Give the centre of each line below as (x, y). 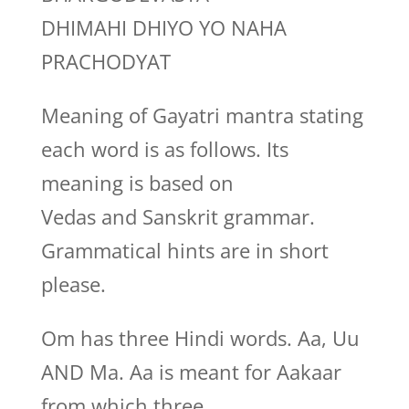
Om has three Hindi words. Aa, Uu (200, 338)
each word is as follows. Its (164, 149)
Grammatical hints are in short (184, 250)
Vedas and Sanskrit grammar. (178, 216)
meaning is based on (137, 183)
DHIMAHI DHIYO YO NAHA (163, 27)
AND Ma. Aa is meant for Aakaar (191, 372)
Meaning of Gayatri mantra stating (202, 115)
